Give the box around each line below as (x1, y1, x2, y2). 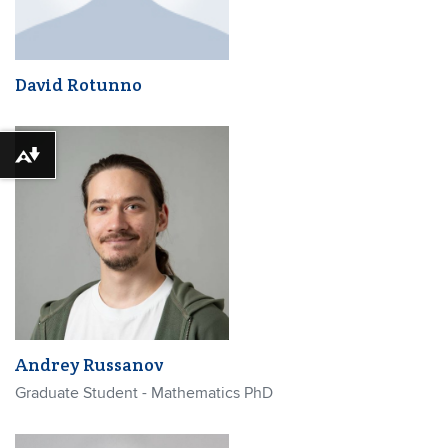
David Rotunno (15, 73, 142, 96)
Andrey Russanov (15, 352, 163, 376)
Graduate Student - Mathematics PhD (15, 382, 273, 403)
